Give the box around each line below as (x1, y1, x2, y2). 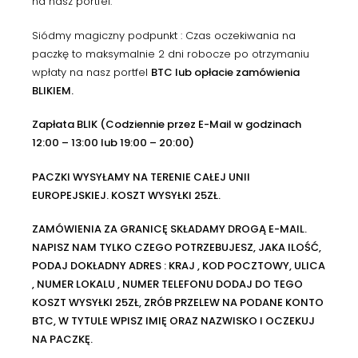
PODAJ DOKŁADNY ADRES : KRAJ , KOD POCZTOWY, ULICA (32, 258, 325, 274)
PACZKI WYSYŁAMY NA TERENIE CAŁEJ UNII (32, 169, 250, 185)
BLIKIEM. (32, 82, 74, 98)
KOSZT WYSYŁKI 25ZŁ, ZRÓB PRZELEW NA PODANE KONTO (32, 295, 324, 311)
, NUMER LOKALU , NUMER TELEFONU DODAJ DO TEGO (32, 276, 303, 292)
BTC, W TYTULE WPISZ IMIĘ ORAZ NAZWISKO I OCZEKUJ (32, 313, 315, 329)
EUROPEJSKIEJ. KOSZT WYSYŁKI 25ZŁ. (32, 187, 221, 203)
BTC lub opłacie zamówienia (151, 64, 300, 80)
